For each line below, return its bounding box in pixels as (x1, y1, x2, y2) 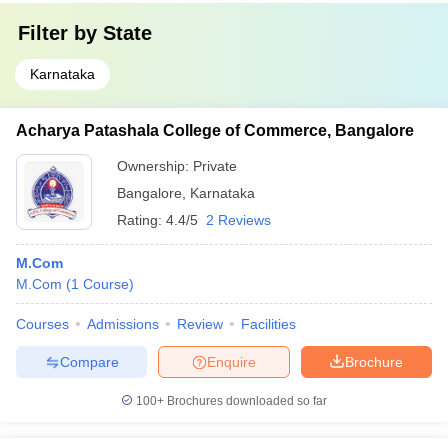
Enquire (207, 353, 256, 370)
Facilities (241, 316, 296, 332)
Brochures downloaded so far (164, 394, 327, 408)
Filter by (18, 22, 103, 44)
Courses (16, 316, 69, 332)
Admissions (87, 316, 159, 332)
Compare (59, 353, 119, 370)
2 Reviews (206, 212, 271, 228)
